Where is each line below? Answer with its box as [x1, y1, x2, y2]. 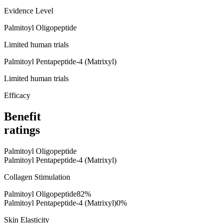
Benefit [4, 110, 41, 123]
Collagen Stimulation [4, 172, 70, 181]
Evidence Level [4, 6, 53, 15]
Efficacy [4, 91, 30, 100]
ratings [4, 123, 40, 136]
